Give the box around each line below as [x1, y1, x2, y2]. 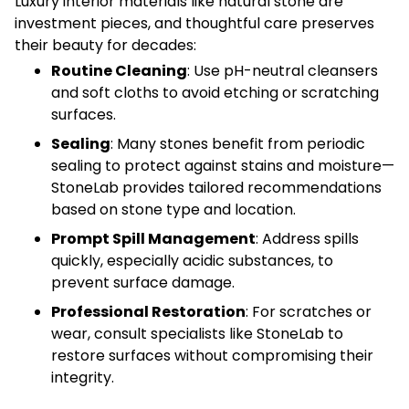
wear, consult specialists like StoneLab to [51, 322, 343, 344]
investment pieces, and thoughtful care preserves [15, 12, 374, 34]
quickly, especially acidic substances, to [51, 249, 333, 271]
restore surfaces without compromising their [51, 344, 373, 366]
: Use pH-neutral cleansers [187, 59, 378, 81]
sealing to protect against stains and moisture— [51, 154, 394, 176]
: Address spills [256, 227, 359, 249]
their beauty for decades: [15, 34, 196, 56]
